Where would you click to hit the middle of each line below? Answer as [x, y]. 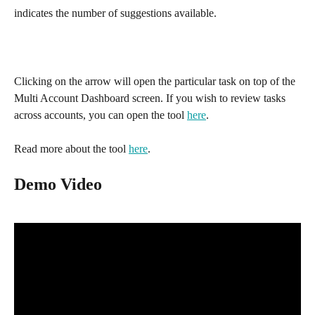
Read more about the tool [71, 149]
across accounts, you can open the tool [101, 115]
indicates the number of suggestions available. [115, 13]
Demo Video [58, 185]
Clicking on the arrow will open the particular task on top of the [156, 81]
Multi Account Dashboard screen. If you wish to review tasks [151, 98]
